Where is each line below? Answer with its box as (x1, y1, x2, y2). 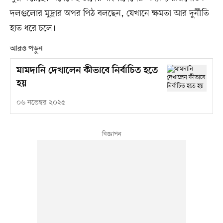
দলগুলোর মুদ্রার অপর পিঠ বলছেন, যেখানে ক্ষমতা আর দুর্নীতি (9, 7, 209, 20)
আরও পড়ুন (9, 44, 43, 54)
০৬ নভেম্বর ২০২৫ (16, 98, 65, 108)
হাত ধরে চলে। (9, 22, 56, 35)
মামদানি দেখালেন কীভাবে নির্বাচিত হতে (16, 65, 158, 77)
